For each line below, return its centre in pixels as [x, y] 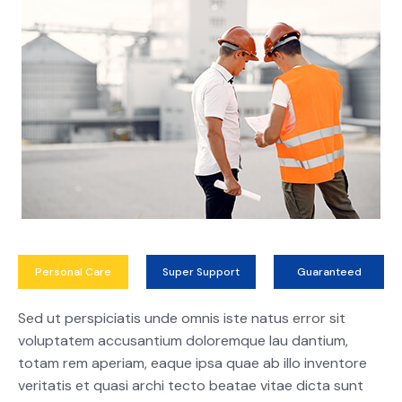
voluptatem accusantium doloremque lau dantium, [183, 341]
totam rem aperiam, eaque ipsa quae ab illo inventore [192, 363]
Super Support [201, 272]
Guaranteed [329, 272]
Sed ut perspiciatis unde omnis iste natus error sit [182, 319]
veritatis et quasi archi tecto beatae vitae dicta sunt [191, 386]
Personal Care [73, 272]
